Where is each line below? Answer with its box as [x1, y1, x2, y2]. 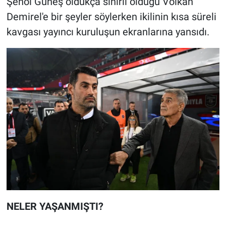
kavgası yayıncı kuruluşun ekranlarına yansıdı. [6, 26, 209, 38]
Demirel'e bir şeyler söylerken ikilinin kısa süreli [6, 11, 216, 23]
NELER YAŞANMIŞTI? [6, 200, 103, 212]
